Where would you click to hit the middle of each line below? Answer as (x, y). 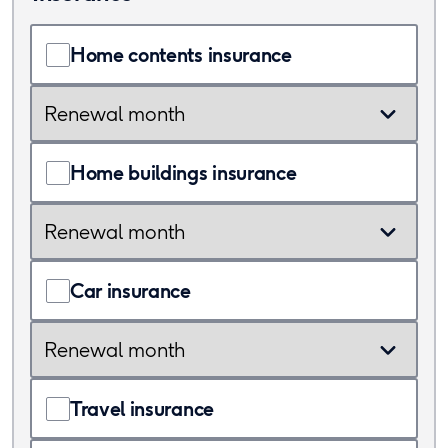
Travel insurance (142, 408)
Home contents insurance (181, 54)
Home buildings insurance (183, 172)
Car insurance (130, 290)
